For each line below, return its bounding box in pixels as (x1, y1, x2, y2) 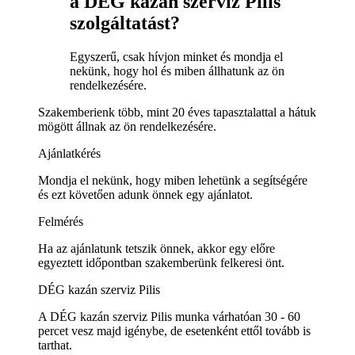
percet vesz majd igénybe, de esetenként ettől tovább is (38, 323, 311, 338)
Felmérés (38, 214, 83, 228)
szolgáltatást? (70, 12, 180, 33)
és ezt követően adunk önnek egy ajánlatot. (38, 187, 253, 201)
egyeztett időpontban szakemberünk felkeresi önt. (38, 255, 284, 269)
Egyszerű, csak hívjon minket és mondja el (70, 49, 283, 63)
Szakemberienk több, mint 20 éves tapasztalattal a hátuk (38, 105, 316, 119)
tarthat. (38, 338, 72, 352)
